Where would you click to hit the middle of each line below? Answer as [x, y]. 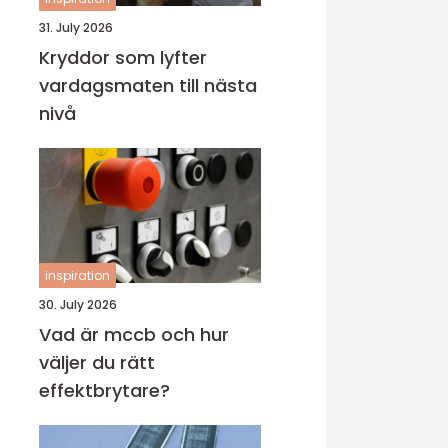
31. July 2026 [76, 27]
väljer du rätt [97, 362]
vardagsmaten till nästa [148, 85]
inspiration [77, 275]
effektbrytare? [104, 390]
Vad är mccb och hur [134, 334]
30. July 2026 [78, 304]
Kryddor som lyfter [123, 57]
